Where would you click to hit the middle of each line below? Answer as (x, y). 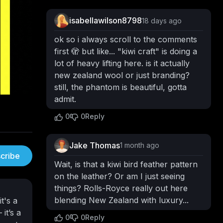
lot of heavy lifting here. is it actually (122, 63)
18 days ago (162, 20)
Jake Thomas (94, 145)
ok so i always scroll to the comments (125, 40)
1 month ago (139, 145)
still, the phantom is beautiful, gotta (120, 87)
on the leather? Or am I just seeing (119, 176)
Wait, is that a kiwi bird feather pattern (126, 164)
